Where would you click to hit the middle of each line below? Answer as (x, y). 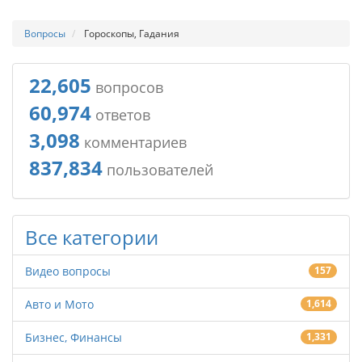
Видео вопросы (68, 271)
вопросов (127, 87)
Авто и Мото (59, 304)
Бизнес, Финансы (74, 337)
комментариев (133, 142)
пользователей (158, 170)
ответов (121, 115)
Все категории (92, 237)
